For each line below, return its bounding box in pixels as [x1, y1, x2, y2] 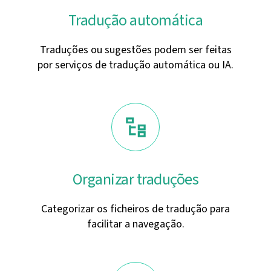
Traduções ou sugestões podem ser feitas [39, 42, 232, 57]
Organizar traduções [72, 169, 199, 190]
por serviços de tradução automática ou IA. [38, 57, 233, 73]
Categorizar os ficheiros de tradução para [41, 201, 230, 217]
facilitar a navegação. [87, 217, 184, 232]
